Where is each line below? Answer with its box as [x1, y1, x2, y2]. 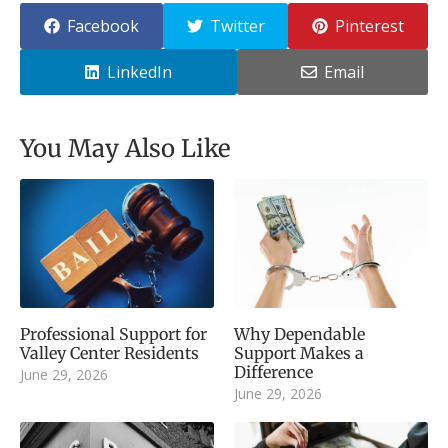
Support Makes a [234, 343, 364, 364]
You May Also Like [20, 133, 231, 165]
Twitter [209, 15, 265, 38]
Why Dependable [234, 324, 365, 345]
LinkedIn [107, 61, 173, 84]
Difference [234, 362, 313, 383]
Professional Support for [20, 324, 207, 345]
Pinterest [335, 15, 405, 38]
